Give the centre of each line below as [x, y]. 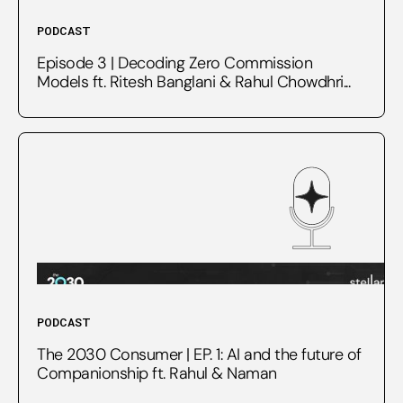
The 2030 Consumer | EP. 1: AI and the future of [199, 354]
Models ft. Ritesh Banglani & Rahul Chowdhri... [193, 81]
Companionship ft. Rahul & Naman [157, 373]
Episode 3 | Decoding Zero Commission [175, 63]
